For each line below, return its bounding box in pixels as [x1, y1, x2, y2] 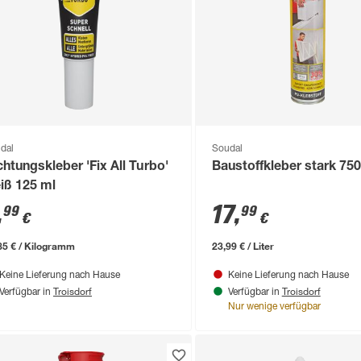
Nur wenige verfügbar [227, 302, 321, 313]
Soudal [211, 144, 243, 155]
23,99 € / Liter [211, 239, 274, 253]
